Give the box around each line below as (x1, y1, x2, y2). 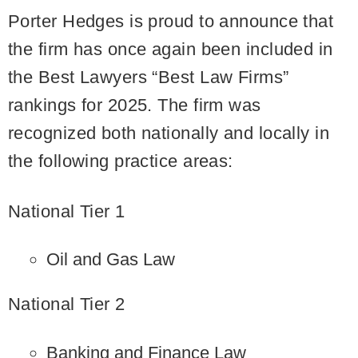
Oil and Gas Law (46, 249, 176, 269)
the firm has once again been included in (8, 39, 333, 59)
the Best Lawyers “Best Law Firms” (8, 67, 289, 87)
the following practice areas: (8, 151, 233, 171)
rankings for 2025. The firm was (8, 95, 261, 115)
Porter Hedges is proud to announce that (8, 11, 334, 31)
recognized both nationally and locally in (8, 123, 330, 143)
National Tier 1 (8, 201, 125, 221)
